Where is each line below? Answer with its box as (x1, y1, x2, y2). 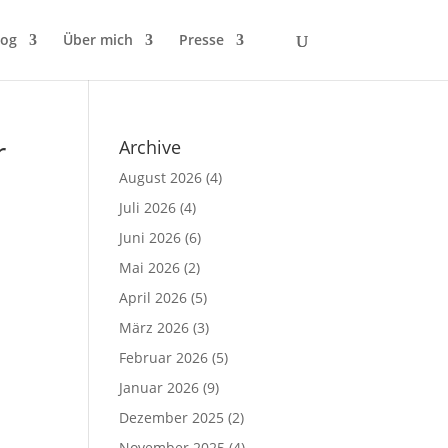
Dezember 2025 (119, 408, 225, 427)
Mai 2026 (119, 258, 181, 277)
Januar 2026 (119, 378, 200, 397)
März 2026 (119, 318, 190, 337)
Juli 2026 (119, 198, 177, 217)
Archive (119, 135, 182, 159)
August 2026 (119, 168, 203, 187)
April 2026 (119, 288, 188, 307)
